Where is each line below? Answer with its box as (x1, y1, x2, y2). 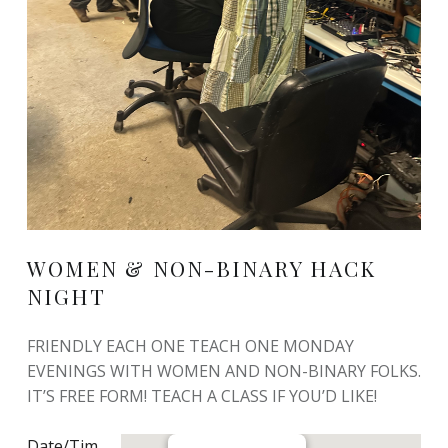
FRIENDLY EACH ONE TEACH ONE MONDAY (26, 334, 354, 357)
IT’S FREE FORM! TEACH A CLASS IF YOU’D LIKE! (26, 384, 377, 407)
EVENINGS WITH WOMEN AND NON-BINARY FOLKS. (26, 359, 421, 382)
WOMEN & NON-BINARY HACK (26, 253, 377, 282)
